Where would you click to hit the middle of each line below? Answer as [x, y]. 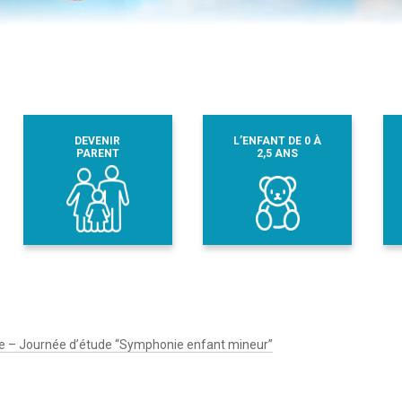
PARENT [97, 153]
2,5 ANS [278, 153]
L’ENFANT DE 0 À [278, 140]
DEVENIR [98, 140]
